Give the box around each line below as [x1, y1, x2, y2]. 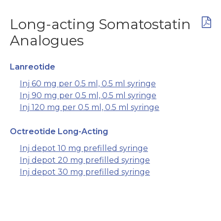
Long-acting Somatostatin [10, 16, 191, 33]
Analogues [10, 32, 84, 49]
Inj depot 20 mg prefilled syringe [20, 155, 150, 165]
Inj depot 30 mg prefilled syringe [20, 167, 150, 177]
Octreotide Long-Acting [10, 127, 108, 137]
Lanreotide [10, 62, 55, 72]
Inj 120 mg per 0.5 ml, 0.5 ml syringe [20, 103, 159, 112]
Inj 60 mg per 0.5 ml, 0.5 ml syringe [20, 79, 156, 89]
